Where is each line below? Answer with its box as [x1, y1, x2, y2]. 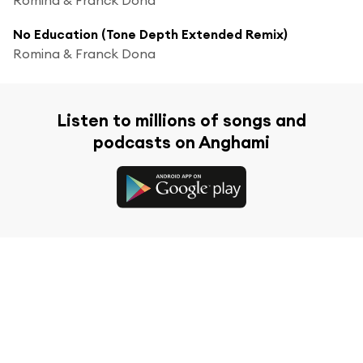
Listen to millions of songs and [57, 109, 306, 131]
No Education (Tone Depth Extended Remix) [13, 25, 288, 42]
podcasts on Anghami [93, 130, 270, 153]
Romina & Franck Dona [13, 45, 156, 62]
